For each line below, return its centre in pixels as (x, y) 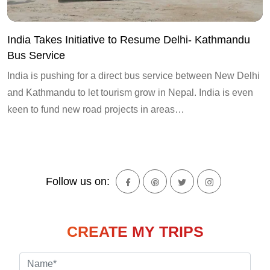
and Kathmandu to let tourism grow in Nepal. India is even (130, 93)
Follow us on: (78, 182)
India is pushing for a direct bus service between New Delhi (133, 76)
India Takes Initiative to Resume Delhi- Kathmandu (129, 40)
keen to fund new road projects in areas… (96, 110)
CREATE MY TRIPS (135, 232)
